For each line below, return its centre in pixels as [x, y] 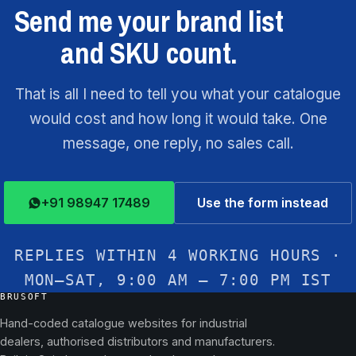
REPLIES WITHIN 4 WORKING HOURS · [178, 256]
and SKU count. [149, 53]
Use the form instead [263, 203]
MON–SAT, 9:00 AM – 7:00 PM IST [178, 281]
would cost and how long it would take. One [178, 119]
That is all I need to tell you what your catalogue [178, 94]
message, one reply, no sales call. [178, 143]
